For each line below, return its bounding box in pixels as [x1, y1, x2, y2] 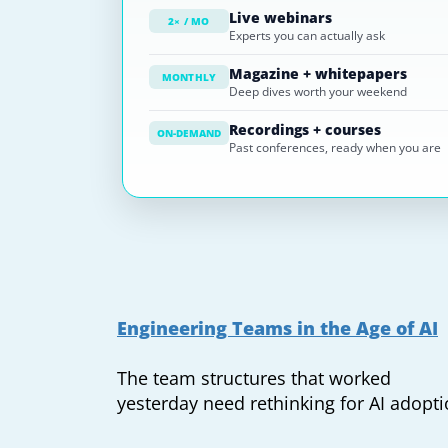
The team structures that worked [117, 366, 391, 390]
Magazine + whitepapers [229, 64, 407, 83]
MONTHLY [161, 70, 217, 84]
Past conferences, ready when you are [229, 139, 441, 156]
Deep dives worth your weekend [229, 83, 407, 100]
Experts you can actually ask [229, 27, 385, 44]
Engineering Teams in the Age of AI [117, 316, 438, 340]
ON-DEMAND [156, 126, 222, 140]
